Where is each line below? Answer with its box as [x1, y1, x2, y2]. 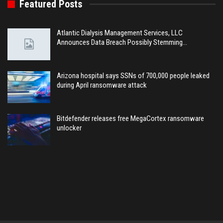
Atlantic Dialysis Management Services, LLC [57, 28, 183, 38]
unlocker [57, 123, 82, 132]
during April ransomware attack [57, 81, 147, 90]
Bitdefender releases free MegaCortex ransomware [57, 113, 204, 123]
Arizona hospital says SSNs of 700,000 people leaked [57, 71, 210, 81]
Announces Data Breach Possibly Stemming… [57, 38, 187, 47]
